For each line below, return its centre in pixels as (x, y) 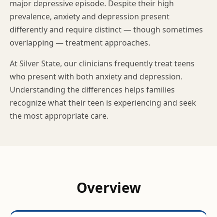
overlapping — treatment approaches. (80, 43)
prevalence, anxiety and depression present (90, 16)
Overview (108, 187)
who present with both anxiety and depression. (96, 77)
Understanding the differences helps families (92, 90)
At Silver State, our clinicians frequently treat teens (102, 63)
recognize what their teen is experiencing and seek (103, 103)
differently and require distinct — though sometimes (106, 30)
